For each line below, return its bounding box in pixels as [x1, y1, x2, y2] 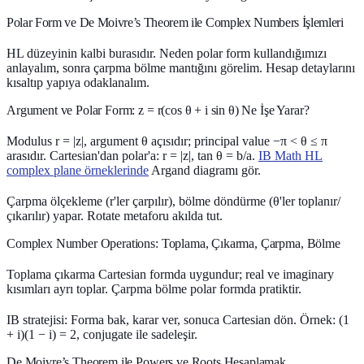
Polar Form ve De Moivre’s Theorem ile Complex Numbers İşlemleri [6, 15, 344, 29]
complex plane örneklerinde [6, 162, 149, 177]
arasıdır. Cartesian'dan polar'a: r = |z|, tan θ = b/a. [6, 148, 258, 162]
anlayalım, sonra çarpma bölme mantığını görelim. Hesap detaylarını [6, 60, 355, 75]
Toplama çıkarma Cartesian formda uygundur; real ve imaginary [6, 266, 334, 281]
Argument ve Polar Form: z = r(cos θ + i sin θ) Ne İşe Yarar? [6, 102, 310, 117]
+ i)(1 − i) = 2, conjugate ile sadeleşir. [6, 327, 197, 341]
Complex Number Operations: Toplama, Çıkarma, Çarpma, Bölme [6, 236, 340, 250]
